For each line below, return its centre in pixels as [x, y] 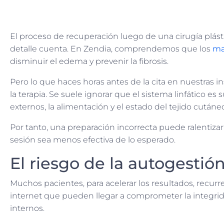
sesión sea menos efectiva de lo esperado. [93, 140]
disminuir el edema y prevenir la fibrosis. [89, 61]
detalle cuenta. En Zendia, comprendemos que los [111, 49]
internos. [27, 208]
